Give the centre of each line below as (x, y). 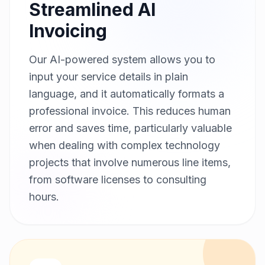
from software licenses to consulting (118, 180)
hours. (44, 197)
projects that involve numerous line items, (130, 163)
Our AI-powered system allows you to (122, 60)
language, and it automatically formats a (127, 94)
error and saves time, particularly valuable (130, 128)
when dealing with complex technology (125, 146)
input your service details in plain (109, 77)
